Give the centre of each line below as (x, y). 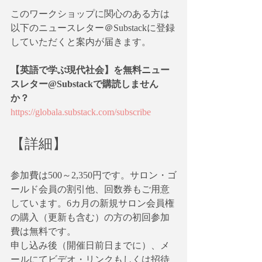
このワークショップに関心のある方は (90, 13)
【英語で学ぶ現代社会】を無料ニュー (90, 70)
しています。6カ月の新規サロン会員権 (92, 203)
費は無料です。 (43, 231)
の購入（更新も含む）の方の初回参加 (90, 217)
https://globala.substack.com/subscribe (81, 112)
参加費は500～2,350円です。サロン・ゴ (94, 175)
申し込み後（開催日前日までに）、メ (90, 245)
